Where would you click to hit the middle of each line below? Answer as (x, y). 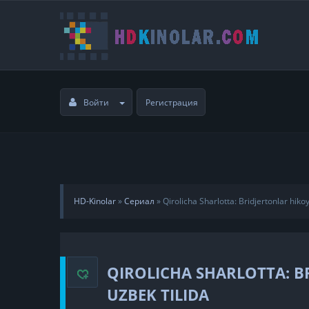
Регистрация (172, 102)
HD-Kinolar (95, 201)
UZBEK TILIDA (158, 294)
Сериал (139, 201)
